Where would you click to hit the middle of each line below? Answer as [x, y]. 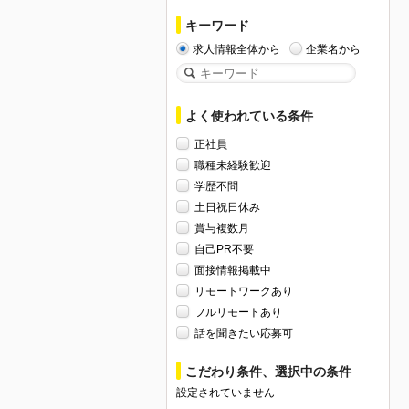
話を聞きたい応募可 [244, 333]
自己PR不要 [224, 249]
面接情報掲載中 [233, 270]
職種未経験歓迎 [233, 165]
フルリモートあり [238, 312]
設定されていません [225, 392]
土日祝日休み [227, 207]
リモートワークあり [244, 291]
